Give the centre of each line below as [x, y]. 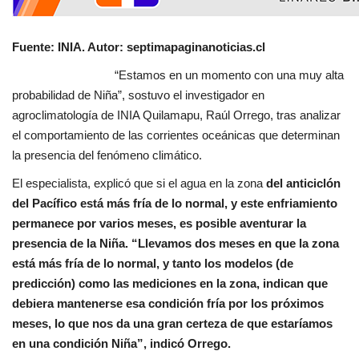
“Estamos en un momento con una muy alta [178, 75]
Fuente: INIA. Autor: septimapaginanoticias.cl [139, 46]
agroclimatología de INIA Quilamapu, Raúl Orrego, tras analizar [176, 115]
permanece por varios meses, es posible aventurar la [159, 223]
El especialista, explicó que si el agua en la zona [137, 183]
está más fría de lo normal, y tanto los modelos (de [153, 263]
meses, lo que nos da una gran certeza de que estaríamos [172, 323]
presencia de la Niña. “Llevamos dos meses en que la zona [175, 243]
